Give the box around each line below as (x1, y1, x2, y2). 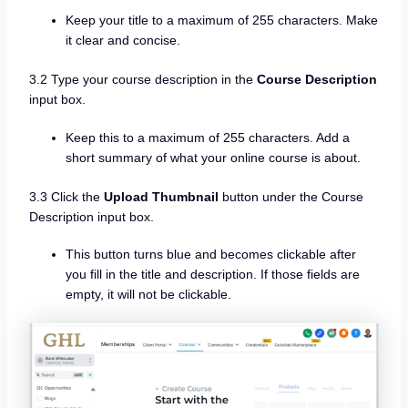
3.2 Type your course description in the (28, 72, 257, 87)
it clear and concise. (65, 33, 180, 48)
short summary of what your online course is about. (65, 149, 361, 165)
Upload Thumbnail (103, 189, 219, 204)
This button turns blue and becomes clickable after (65, 247, 356, 262)
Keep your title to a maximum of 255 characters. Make (65, 13, 378, 28)
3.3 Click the (28, 189, 104, 204)
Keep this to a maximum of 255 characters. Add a (65, 129, 350, 145)
